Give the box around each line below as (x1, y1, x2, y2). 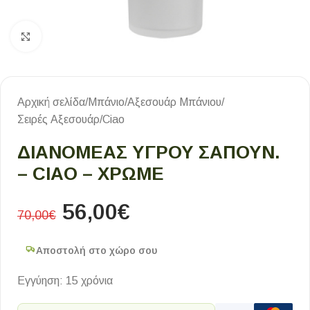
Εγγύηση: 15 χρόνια (17, 275, 113, 286)
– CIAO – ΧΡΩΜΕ (17, 163, 164, 184)
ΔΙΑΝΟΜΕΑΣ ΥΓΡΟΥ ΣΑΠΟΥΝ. (17, 142, 280, 163)
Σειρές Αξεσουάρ (17, 113, 100, 125)
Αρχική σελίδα (17, 96, 85, 108)
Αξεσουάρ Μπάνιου (127, 96, 221, 108)
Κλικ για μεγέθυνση (41, 30, 133, 42)
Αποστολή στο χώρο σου (36, 245, 157, 256)
